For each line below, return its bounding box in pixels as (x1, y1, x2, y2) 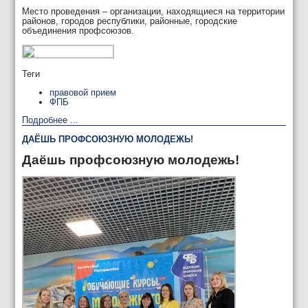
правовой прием (49, 87, 117, 98)
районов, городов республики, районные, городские (22, 16, 238, 27)
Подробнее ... (22, 115, 79, 126)
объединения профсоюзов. (22, 25, 135, 36)
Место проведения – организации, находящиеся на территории (22, 6, 285, 17)
